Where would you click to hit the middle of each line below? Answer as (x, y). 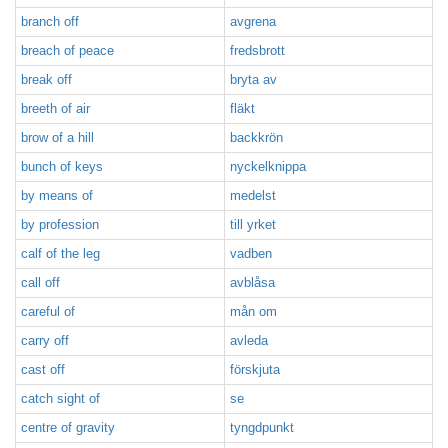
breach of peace (67, 50)
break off (46, 79)
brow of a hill (57, 137)
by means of (57, 195)
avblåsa (252, 282)
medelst (253, 195)
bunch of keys (62, 166)
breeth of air (55, 108)
